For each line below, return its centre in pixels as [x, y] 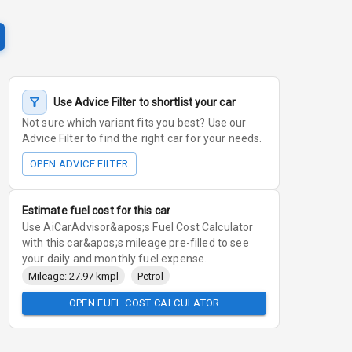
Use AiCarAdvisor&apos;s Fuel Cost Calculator [137, 227]
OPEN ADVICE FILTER [79, 164]
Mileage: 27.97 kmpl [73, 276]
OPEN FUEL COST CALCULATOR [144, 303]
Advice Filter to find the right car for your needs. [142, 139]
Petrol [150, 276]
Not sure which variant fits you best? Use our [134, 123]
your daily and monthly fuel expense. [114, 259]
